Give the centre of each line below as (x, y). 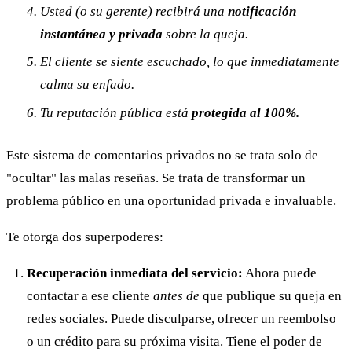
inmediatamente (295, 62)
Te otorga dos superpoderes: (85, 237)
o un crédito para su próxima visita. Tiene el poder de (174, 342)
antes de (176, 296)
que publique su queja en (270, 296)
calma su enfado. (87, 85)
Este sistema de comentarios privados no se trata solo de (162, 156)
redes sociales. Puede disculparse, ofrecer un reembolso (181, 319)
